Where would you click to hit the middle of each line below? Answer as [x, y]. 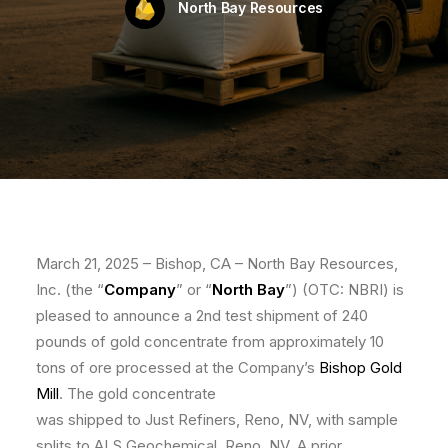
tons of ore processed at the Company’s [177, 367]
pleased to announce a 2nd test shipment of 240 [202, 315]
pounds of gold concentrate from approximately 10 [210, 341]
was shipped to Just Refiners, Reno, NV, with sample [217, 419]
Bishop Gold [360, 367]
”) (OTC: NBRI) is [344, 289]
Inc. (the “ [70, 289]
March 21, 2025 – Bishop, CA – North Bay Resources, [217, 263]
